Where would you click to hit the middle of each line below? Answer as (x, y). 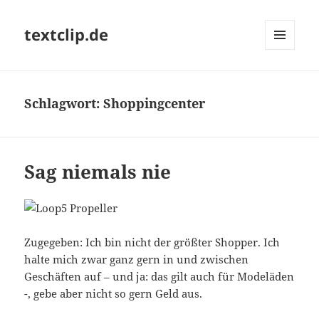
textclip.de (67, 35)
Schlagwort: (64, 104)
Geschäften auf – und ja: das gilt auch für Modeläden (159, 277)
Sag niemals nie (98, 172)
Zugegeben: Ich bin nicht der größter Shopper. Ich (152, 242)
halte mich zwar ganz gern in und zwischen (137, 260)
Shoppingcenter (155, 104)
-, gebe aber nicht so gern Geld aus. (114, 294)
